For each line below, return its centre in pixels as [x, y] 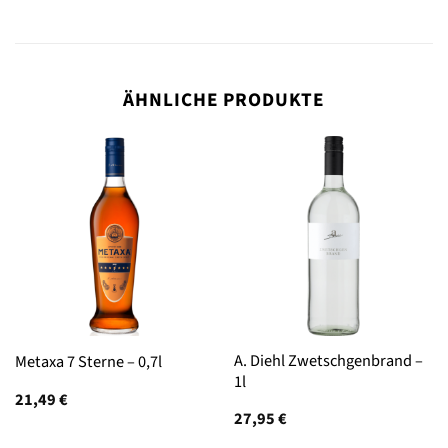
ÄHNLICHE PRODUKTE [224, 99]
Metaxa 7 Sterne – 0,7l [88, 361]
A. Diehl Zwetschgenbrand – [328, 360]
